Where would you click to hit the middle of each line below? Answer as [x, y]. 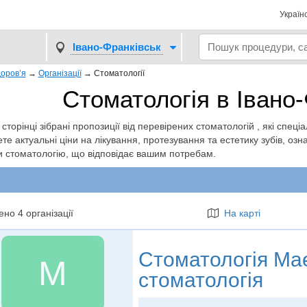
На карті [239, 213]
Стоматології [119, 73]
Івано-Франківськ [116, 47]
